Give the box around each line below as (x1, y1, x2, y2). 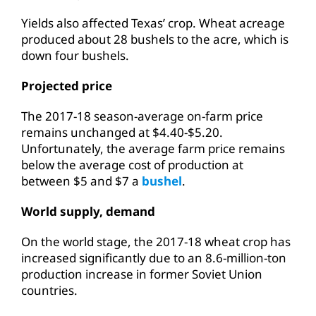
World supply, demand (21, 202, 155, 219)
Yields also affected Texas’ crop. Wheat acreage (21, 14, 285, 31)
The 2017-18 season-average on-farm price (21, 107, 263, 124)
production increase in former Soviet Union (21, 265, 262, 282)
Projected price (21, 77, 112, 94)
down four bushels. (21, 47, 129, 63)
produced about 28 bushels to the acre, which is (21, 30, 288, 47)
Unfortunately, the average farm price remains (21, 140, 285, 157)
